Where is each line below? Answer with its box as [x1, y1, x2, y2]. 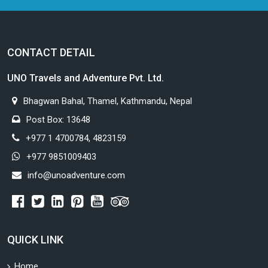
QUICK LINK [7, 233, 63, 246]
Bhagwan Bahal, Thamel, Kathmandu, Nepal [23, 96, 192, 107]
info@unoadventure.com [28, 170, 125, 181]
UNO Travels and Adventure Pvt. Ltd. [7, 72, 164, 84]
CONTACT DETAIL [7, 46, 95, 59]
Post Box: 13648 [26, 114, 90, 126]
